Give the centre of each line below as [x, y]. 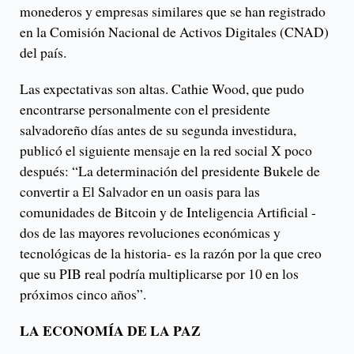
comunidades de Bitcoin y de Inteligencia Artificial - [168, 211]
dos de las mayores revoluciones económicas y [150, 232]
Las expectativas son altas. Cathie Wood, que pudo [162, 88]
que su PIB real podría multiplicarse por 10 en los [159, 273]
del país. [43, 52]
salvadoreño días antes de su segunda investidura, [158, 129]
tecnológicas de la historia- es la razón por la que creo [171, 252]
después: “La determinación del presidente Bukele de [170, 170]
